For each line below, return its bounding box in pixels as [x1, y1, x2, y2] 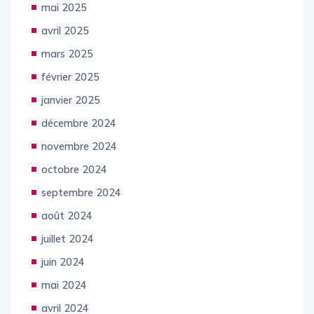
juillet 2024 [41, 247, 94, 261]
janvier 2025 [41, 108, 100, 122]
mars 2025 [41, 62, 93, 76]
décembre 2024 [41, 131, 116, 145]
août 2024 [41, 224, 93, 238]
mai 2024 [41, 293, 87, 307]
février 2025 [41, 85, 100, 99]
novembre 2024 [41, 154, 117, 168]
